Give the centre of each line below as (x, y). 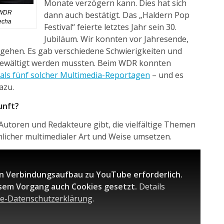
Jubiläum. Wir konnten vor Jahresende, (116, 39)
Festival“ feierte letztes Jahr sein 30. (110, 27)
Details (152, 187)
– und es (166, 75)
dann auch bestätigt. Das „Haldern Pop (116, 15)
